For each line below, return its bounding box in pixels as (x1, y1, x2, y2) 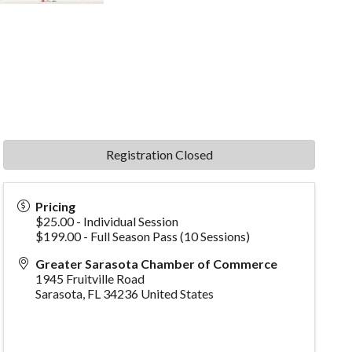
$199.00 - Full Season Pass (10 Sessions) (35, 228, 251, 244)
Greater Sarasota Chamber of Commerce (35, 255, 278, 271)
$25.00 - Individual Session (35, 213, 179, 229)
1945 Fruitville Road (35, 270, 145, 286)
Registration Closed (105, 146, 213, 162)
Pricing (35, 198, 76, 214)
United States (141, 285, 214, 301)
